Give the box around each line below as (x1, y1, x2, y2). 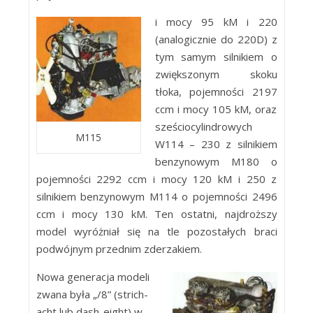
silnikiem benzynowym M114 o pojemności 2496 (36, 189, 277, 203)
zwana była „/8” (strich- (36, 287, 148, 301)
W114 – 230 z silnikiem (154, 137, 277, 151)
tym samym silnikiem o (154, 50, 277, 64)
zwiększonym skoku (154, 67, 277, 81)
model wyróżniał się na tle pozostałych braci (36, 224, 277, 238)
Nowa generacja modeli (36, 270, 150, 284)
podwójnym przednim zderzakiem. (36, 242, 202, 256)
